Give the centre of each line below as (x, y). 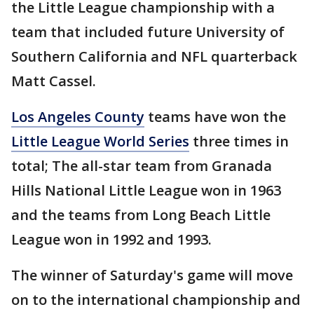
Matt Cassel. (54, 81)
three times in (239, 142)
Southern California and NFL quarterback (154, 57)
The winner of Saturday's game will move (152, 275)
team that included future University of (148, 32)
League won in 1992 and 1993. (111, 240)
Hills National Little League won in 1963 (146, 191)
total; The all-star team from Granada (142, 166)
